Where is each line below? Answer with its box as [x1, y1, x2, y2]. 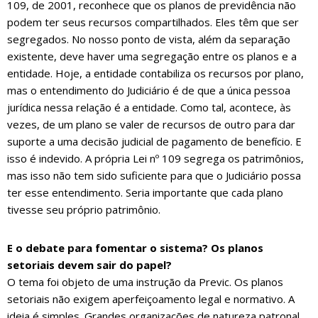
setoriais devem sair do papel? [7, 258, 172, 273]
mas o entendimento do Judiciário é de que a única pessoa [7, 83, 290, 98]
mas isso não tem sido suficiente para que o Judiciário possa [7, 168, 301, 183]
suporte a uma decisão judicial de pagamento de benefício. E [7, 134, 302, 149]
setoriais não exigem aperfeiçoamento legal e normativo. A [7, 292, 295, 307]
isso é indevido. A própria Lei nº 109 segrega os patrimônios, [7, 151, 304, 166]
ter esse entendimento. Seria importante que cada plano [7, 185, 283, 200]
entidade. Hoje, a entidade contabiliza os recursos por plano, [7, 66, 304, 81]
